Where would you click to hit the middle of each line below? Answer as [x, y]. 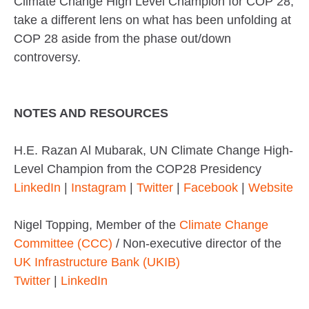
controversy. [47, 57]
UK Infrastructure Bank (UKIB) [97, 262]
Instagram [99, 187]
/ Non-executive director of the [197, 243]
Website [271, 187]
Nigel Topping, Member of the [97, 225]
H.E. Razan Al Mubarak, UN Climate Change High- [153, 150]
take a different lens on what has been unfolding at [152, 20]
